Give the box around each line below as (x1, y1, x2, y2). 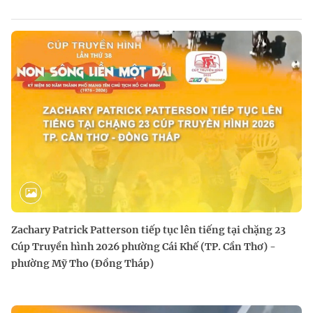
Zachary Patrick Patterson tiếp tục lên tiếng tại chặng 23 (11, 224, 286, 236)
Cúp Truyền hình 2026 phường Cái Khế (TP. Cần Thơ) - (11, 240, 276, 253)
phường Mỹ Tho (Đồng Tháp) (11, 257, 154, 270)
